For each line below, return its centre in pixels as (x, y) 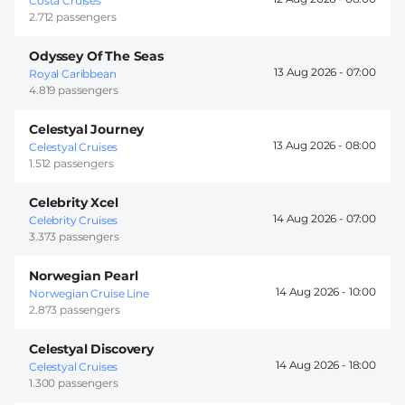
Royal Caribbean (73, 73)
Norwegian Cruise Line (89, 293)
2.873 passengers (75, 309)
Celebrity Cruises (74, 220)
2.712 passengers (73, 16)
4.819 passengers (74, 89)
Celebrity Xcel (74, 202)
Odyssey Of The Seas (96, 56)
